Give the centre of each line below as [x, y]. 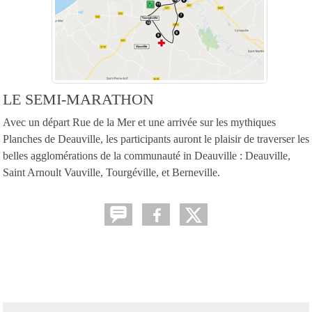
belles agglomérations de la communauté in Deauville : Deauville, [147, 155]
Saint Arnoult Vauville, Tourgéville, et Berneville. [111, 172]
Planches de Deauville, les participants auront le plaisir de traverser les [156, 139]
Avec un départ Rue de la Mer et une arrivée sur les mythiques [139, 122]
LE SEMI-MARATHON [78, 99]
